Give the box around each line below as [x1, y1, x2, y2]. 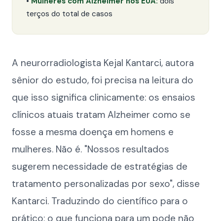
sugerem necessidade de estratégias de [12, 160, 187, 173]
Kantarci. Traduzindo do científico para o [12, 195, 188, 207]
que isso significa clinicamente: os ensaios [12, 91, 195, 104]
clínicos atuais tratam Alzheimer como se [12, 109, 190, 121]
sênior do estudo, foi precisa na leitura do [12, 74, 193, 86]
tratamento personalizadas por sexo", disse [12, 178, 200, 190]
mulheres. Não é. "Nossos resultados [12, 143, 169, 155]
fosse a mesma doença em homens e [12, 126, 174, 138]
